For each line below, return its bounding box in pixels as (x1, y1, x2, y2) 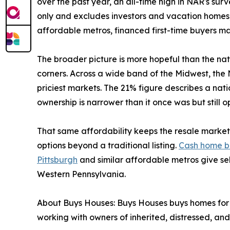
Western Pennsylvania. (37, 169, 126, 180)
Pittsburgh (37, 155, 78, 165)
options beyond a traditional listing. (37, 140, 179, 151)
